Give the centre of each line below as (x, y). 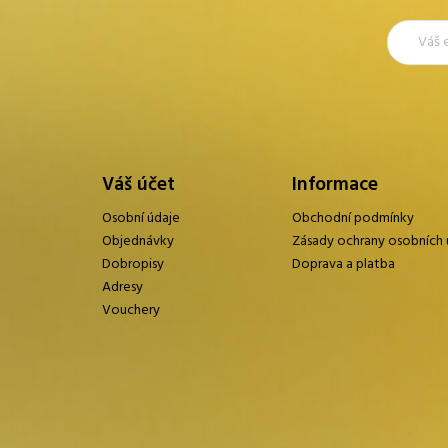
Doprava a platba (343, 265)
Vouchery (131, 311)
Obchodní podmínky (353, 219)
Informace (335, 185)
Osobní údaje (141, 219)
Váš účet (138, 185)
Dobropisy (133, 265)
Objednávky (138, 242)
